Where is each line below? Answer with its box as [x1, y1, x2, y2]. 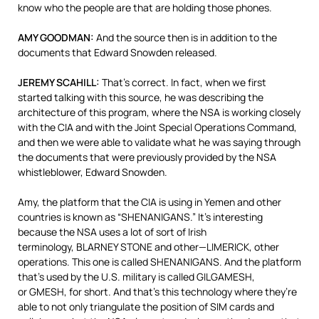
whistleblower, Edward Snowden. [18, 165, 167, 179]
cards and [227, 300, 274, 313]
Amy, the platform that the [18, 195, 141, 209]
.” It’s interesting [190, 210, 263, 224]
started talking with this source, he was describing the [18, 90, 263, 104]
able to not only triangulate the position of [18, 300, 210, 313]
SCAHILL [56, 75, 96, 89]
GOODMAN [40, 31, 90, 44]
